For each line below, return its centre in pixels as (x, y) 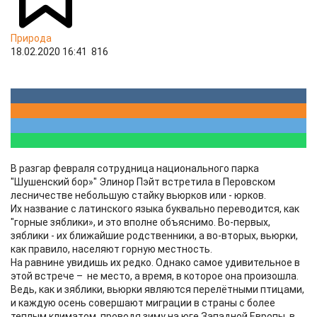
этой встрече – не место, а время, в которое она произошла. (155, 276)
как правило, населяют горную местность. (111, 249)
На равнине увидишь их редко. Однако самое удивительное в (155, 263)
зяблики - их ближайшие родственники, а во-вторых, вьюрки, (154, 236)
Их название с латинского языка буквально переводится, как (155, 209)
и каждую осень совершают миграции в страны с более (143, 303)
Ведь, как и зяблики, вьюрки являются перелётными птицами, (157, 289)
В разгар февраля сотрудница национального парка (135, 168)
